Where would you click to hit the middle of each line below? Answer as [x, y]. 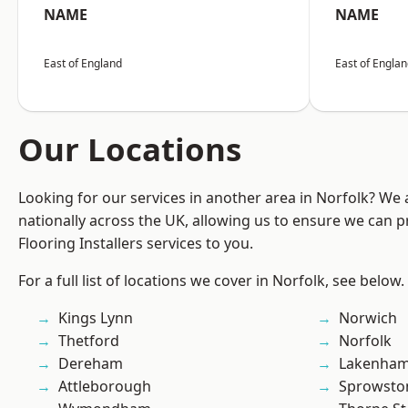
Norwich [368, 318]
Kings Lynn [96, 318]
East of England [83, 64]
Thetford [89, 341]
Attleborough [105, 387]
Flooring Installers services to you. [136, 244]
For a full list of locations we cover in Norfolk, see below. [211, 281]
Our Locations [130, 149]
